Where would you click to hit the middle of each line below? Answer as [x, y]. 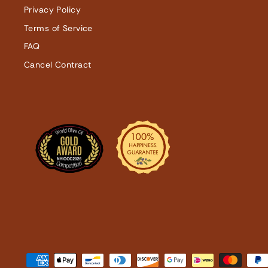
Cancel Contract [58, 64]
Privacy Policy [52, 10]
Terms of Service [58, 28]
